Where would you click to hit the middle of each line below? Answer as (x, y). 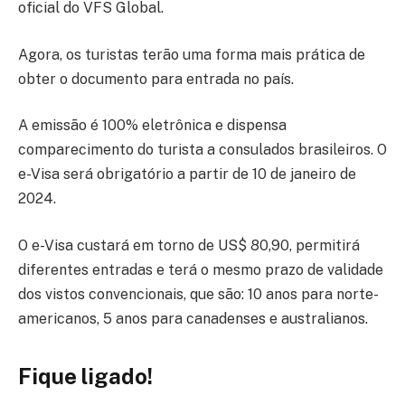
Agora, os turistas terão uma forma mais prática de (192, 54)
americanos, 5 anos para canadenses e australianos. (193, 318)
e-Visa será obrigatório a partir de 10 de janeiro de (187, 174)
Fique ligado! (85, 377)
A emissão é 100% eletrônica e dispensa (152, 126)
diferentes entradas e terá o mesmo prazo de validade (201, 269)
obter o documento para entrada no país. (156, 79)
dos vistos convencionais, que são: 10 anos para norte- (198, 294)
